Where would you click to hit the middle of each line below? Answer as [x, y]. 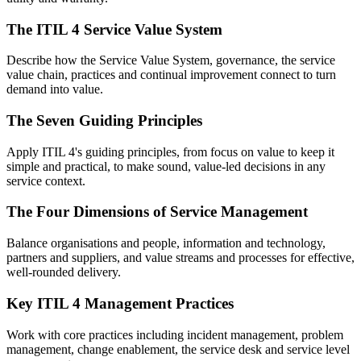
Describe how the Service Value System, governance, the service [171, 60]
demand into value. [55, 89]
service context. [46, 180]
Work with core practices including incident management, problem [175, 334]
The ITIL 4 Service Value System [114, 29]
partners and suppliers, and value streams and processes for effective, [180, 258]
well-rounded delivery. [64, 272]
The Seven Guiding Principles [104, 120]
